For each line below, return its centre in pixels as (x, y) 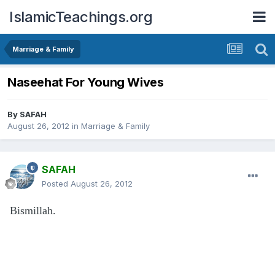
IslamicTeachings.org (81, 17)
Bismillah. (33, 211)
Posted (56, 184)
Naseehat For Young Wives (86, 83)
